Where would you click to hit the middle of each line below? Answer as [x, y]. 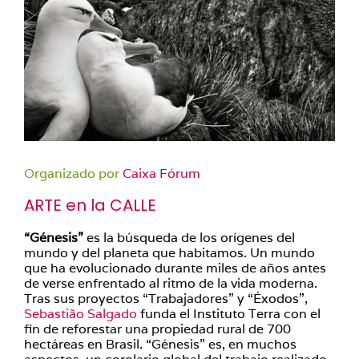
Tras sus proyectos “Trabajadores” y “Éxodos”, [166, 298]
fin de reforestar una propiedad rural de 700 [157, 329]
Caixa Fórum [161, 173]
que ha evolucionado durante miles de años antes [175, 268]
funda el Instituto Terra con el [229, 314]
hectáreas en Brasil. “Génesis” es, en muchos [160, 344]
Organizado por [73, 173]
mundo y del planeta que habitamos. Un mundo [169, 253]
